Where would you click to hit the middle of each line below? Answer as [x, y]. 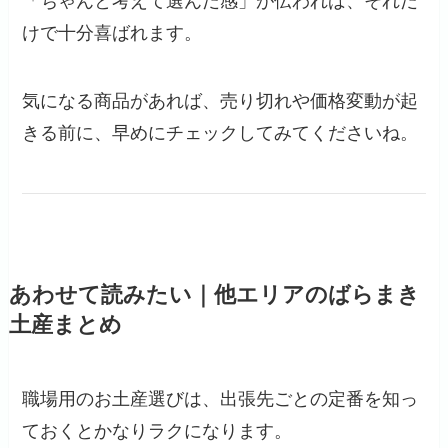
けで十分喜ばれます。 [112, 32]
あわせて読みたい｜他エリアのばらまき [214, 295]
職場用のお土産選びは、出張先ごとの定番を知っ [220, 399]
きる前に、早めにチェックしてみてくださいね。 [220, 132]
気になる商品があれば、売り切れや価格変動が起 [220, 100]
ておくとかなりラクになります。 [157, 431]
